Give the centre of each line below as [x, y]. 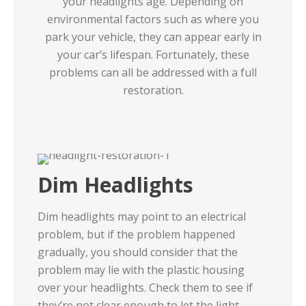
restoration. [153, 90]
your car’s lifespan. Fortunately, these [153, 55]
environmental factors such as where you [153, 19]
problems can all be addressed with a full [153, 72]
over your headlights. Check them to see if [145, 288]
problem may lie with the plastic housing [141, 270]
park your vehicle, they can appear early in [153, 37]
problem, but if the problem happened [136, 234]
